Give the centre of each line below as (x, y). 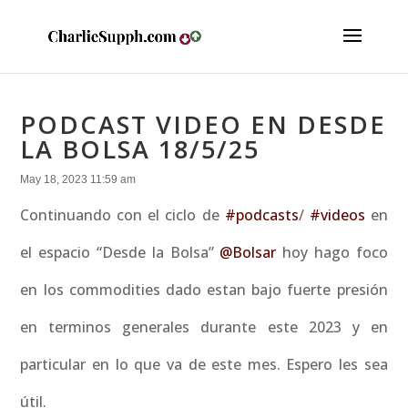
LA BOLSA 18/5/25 (140, 149)
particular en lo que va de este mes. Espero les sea (204, 364)
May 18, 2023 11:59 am (78, 179)
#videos (337, 215)
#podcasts (261, 215)
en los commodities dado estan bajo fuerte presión (204, 290)
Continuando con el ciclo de (122, 215)
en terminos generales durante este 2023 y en (204, 327)
